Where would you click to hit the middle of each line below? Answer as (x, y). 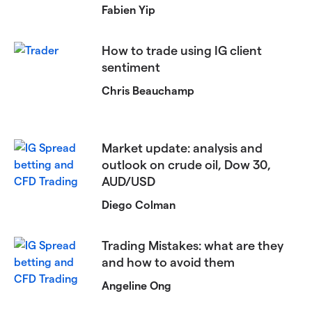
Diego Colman (139, 204)
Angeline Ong (137, 285)
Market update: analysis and (182, 147)
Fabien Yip (129, 9)
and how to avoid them (169, 261)
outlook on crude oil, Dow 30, (187, 164)
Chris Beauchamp (148, 90)
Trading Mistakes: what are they (193, 244)
